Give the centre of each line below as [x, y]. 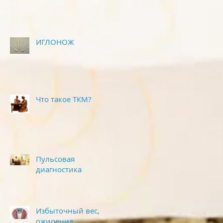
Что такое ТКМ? [63, 99]
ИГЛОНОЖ [55, 42]
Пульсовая [55, 159]
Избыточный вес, [68, 211]
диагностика [59, 169]
